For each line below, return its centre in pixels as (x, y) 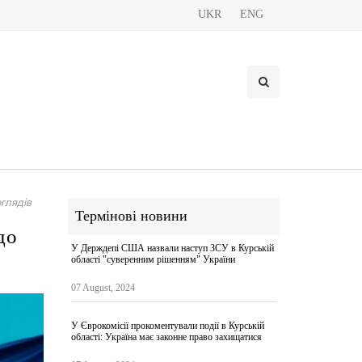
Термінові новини (131, 216)
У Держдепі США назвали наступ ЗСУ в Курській (172, 248)
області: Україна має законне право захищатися (166, 337)
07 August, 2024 (103, 288)
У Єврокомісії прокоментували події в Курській (167, 326)
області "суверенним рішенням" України (153, 259)
